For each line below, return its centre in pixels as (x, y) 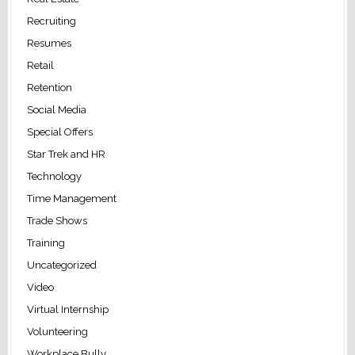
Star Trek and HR (66, 155)
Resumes (49, 44)
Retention (49, 88)
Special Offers (59, 132)
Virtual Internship (67, 310)
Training (46, 243)
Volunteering (57, 332)
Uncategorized (61, 265)
